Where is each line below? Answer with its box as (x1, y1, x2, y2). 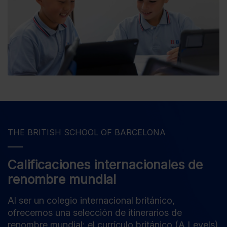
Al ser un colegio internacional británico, (8, 195, 175, 206)
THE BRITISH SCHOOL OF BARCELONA (8, 127, 166, 138)
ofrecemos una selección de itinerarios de (8, 207, 182, 218)
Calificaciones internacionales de (8, 157, 203, 173)
